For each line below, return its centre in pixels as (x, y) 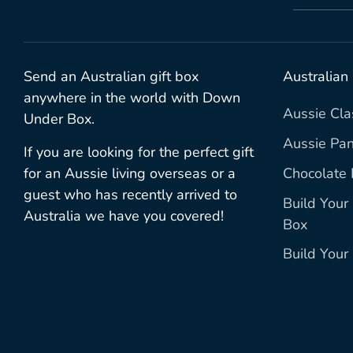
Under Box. (59, 119)
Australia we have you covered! (124, 216)
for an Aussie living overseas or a (130, 174)
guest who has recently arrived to (130, 195)
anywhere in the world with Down (132, 98)
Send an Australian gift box (111, 77)
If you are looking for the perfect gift (139, 152)
